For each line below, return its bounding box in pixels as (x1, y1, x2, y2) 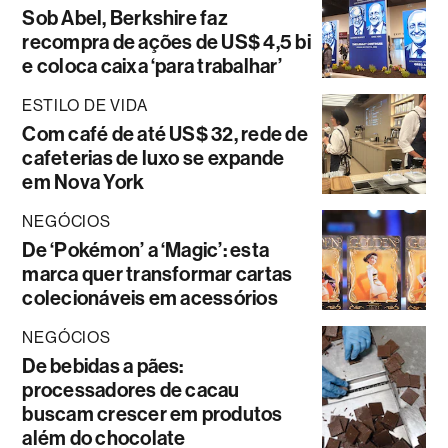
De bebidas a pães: (22, 354, 184, 379)
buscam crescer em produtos (22, 402, 283, 427)
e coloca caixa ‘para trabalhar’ (22, 54, 282, 79)
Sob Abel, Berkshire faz (22, 6, 228, 31)
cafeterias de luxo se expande (22, 146, 285, 171)
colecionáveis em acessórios (22, 286, 278, 311)
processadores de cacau (22, 378, 240, 403)
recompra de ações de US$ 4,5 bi (22, 30, 311, 55)
